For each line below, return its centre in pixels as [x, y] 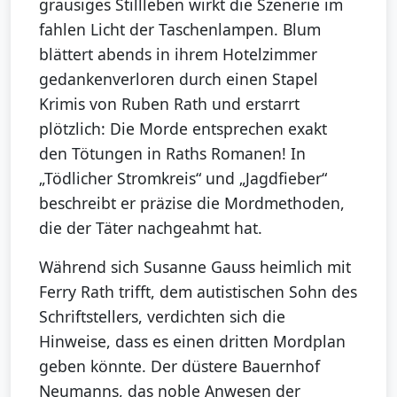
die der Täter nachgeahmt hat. [151, 227]
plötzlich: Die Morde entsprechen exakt [183, 128]
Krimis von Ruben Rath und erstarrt [169, 103]
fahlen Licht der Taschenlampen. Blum [180, 29]
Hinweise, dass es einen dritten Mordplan [192, 341]
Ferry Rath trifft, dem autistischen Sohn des [198, 291]
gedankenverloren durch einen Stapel [179, 78]
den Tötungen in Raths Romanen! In [172, 153]
